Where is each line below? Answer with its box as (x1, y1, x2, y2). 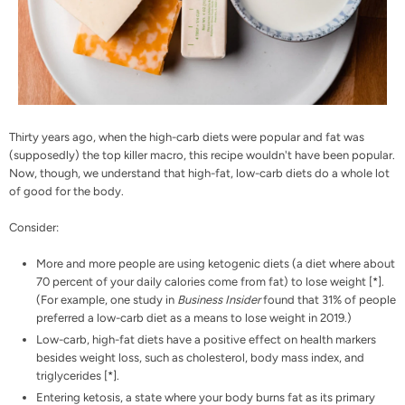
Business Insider (177, 292, 260, 306)
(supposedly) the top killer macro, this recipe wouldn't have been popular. (9, 147, 395, 162)
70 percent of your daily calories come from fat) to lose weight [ (36, 274, 372, 288)
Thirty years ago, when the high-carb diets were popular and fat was (9, 129, 364, 144)
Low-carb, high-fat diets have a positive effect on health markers (36, 332, 376, 346)
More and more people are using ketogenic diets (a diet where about (36, 256, 395, 270)
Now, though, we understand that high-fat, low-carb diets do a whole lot (9, 165, 390, 180)
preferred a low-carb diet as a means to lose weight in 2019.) (36, 310, 352, 325)
